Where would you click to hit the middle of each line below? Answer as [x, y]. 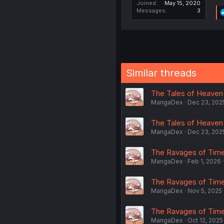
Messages [151, 11]
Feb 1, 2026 [204, 161]
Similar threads [161, 73]
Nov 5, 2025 [204, 191]
